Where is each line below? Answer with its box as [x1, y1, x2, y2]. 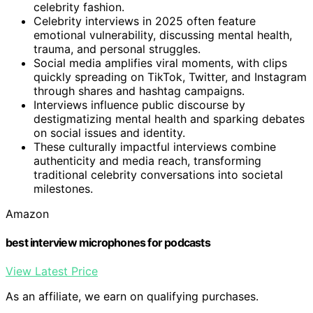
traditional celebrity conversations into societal [34, 167, 283, 182]
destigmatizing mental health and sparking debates [34, 111, 305, 126]
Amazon [6, 206, 49, 221]
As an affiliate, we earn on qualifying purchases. [6, 289, 259, 304]
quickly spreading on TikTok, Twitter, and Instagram [34, 69, 307, 84]
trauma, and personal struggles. [34, 41, 201, 56]
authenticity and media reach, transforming [34, 153, 261, 168]
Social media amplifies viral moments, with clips [34, 55, 287, 70]
